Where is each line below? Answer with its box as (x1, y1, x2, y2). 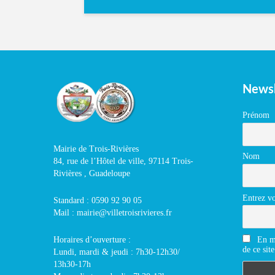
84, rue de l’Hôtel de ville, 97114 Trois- (53, 156, 193, 166)
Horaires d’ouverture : (53, 234, 131, 244)
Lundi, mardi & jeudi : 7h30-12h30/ (53, 247, 180, 257)
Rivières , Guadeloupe (53, 168, 130, 178)
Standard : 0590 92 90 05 (53, 195, 142, 205)
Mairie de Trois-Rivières (53, 144, 139, 153)
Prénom (242, 110, 269, 120)
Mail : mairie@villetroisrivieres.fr (53, 207, 172, 217)
